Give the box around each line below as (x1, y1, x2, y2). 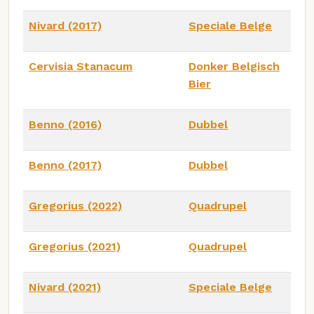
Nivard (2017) (29, 18, 102, 32)
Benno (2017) (29, 158, 102, 172)
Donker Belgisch (189, 59, 280, 73)
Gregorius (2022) (29, 198, 122, 212)
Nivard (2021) (29, 280, 101, 294)
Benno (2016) (29, 117, 102, 131)
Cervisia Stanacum (29, 59, 132, 73)
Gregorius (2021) (29, 239, 121, 253)
